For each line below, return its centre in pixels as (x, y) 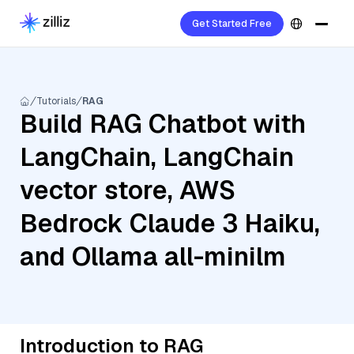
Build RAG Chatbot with (163, 124)
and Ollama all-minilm (153, 256)
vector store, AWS (128, 190)
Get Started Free (232, 24)
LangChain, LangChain (157, 157)
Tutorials (56, 101)
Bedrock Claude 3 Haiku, (170, 223)
